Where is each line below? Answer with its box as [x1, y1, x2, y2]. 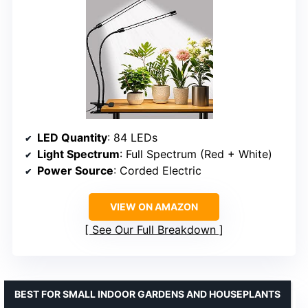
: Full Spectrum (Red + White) [120, 147, 272, 162]
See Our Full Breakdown [92, 223, 216, 237]
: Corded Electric [113, 164, 201, 178]
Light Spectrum [37, 147, 120, 162]
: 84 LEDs [107, 131, 157, 145]
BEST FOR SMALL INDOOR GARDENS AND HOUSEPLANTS [14, 288, 280, 300]
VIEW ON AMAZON [110, 201, 198, 213]
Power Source [37, 164, 113, 178]
